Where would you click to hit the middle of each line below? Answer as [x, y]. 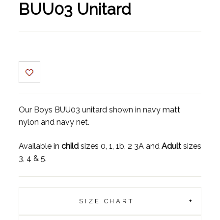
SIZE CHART [107, 201]
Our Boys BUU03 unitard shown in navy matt [99, 110]
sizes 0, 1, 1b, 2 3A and [120, 146]
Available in [40, 146]
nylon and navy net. [54, 122]
